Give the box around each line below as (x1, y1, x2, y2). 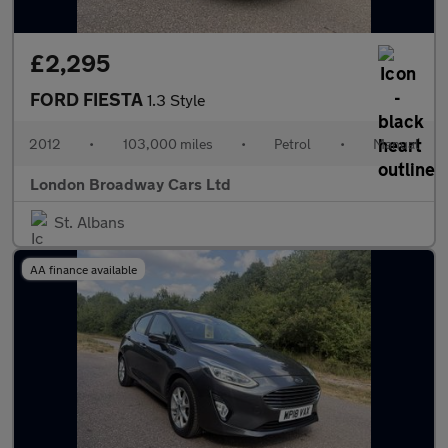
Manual (372, 135, 419, 152)
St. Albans (54, 212, 125, 231)
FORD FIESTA (30, 88, 147, 110)
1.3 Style (147, 90, 206, 109)
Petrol (274, 135, 312, 152)
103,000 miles (122, 135, 213, 152)
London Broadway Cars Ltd (30, 174, 231, 193)
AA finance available (30, 262, 137, 276)
